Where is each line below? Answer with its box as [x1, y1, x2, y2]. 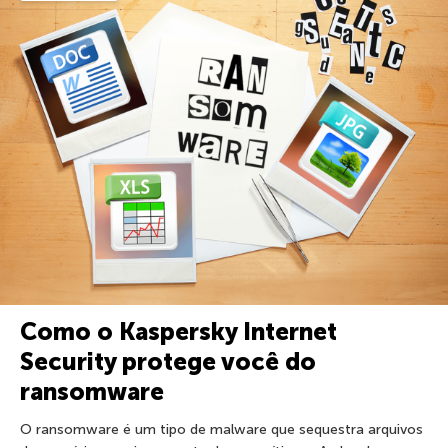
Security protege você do [20, 347, 316, 376]
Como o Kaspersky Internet [20, 317, 337, 346]
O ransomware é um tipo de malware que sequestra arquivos [20, 421, 423, 438]
